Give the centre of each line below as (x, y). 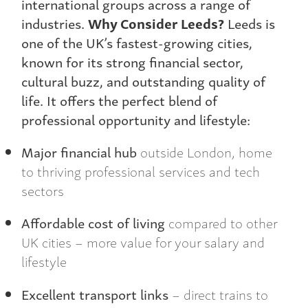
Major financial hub (79, 152)
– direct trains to (218, 294)
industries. (55, 23)
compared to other (221, 223)
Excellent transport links (95, 294)
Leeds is (250, 23)
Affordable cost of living (93, 223)
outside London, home (205, 152)
